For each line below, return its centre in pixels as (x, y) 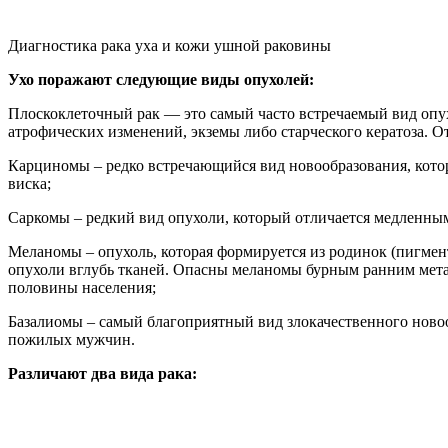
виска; (29, 183)
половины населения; (82, 287)
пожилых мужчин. (71, 339)
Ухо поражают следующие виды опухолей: (161, 79)
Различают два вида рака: (102, 373)
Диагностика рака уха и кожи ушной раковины (169, 45)
